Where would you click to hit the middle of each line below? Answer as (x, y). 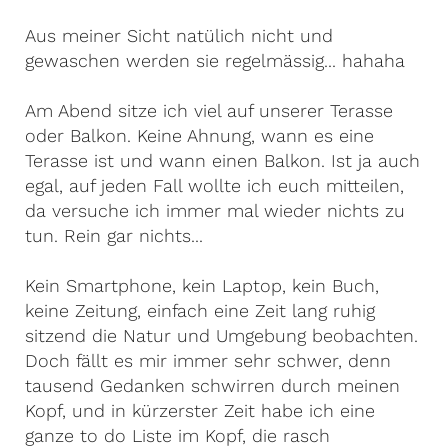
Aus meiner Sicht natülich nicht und (179, 35)
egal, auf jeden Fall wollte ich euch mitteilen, (214, 185)
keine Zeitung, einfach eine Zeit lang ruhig (200, 310)
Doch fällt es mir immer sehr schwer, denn (208, 360)
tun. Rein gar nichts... (114, 235)
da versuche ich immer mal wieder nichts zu (215, 210)
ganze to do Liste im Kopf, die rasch (177, 435)
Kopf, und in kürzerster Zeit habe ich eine (200, 410)
